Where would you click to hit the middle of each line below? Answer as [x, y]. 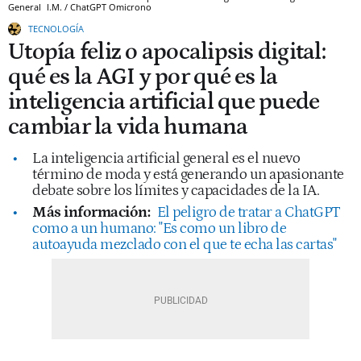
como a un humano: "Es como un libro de [159, 228]
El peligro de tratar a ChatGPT [249, 212]
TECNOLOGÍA [56, 28]
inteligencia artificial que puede [164, 102]
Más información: [91, 212]
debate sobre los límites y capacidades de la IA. [176, 190]
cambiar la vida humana [128, 127]
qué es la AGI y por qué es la [143, 77]
